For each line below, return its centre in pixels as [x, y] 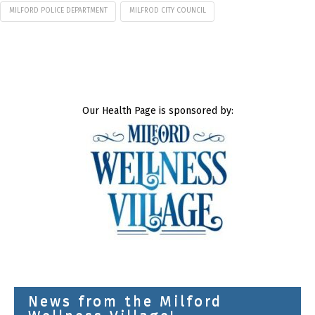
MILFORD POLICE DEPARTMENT [58, 11]
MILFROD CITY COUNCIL [167, 11]
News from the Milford [125, 301]
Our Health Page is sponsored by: [157, 111]
